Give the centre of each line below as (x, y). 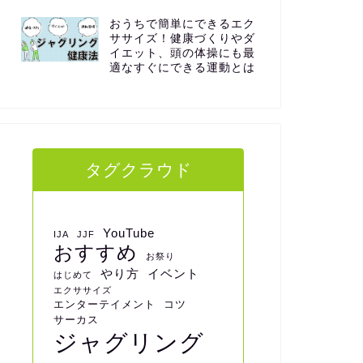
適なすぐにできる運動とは (182, 68)
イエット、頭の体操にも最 (182, 53)
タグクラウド (138, 170)
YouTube (129, 233)
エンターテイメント (105, 305)
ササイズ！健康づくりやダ (182, 39)
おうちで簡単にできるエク (182, 24)
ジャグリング (129, 343)
